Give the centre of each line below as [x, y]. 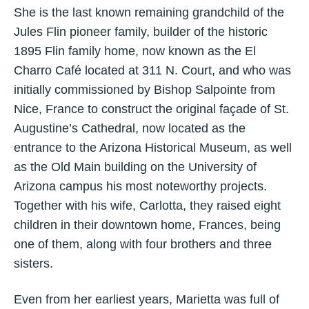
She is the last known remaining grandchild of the [149, 12]
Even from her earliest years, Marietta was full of [147, 299]
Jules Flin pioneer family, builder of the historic [141, 32]
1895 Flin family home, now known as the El [135, 51]
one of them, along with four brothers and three [143, 244]
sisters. [33, 263]
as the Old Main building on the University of [135, 167]
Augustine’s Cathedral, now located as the [130, 128]
